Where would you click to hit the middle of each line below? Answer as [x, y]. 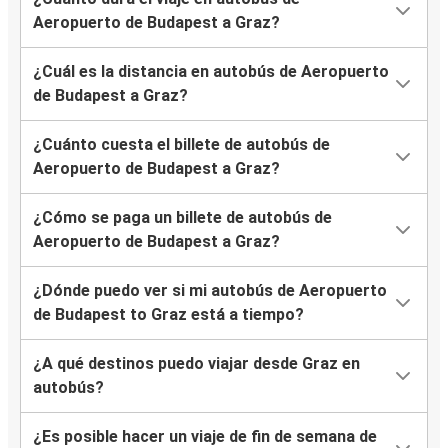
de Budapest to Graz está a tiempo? [168, 315]
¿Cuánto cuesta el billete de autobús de [181, 145]
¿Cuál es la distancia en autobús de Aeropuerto [211, 72]
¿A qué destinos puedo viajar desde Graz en [196, 364]
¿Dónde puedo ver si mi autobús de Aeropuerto [210, 291]
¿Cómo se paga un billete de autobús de [182, 218]
